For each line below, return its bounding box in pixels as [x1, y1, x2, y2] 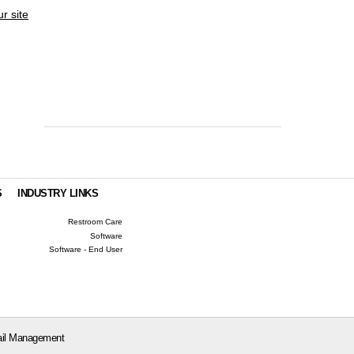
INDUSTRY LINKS [17, 186, 99, 199]
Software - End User [49, 245, 123, 254]
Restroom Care [68, 217, 123, 227]
